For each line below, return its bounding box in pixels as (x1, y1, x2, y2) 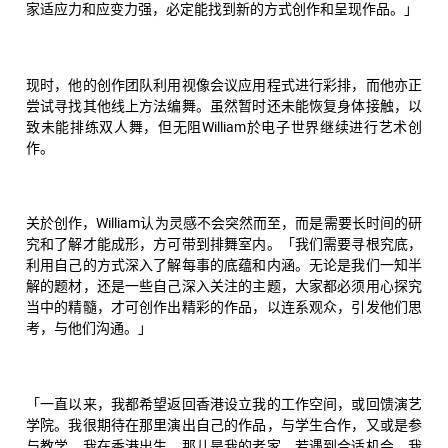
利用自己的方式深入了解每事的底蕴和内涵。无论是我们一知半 (26, 255, 422, 275)
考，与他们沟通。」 (26, 318, 152, 338)
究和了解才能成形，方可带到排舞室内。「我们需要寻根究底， (26, 234, 422, 254)
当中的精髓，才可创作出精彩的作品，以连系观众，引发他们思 (26, 297, 422, 317)
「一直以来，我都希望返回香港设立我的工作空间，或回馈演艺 (26, 393, 422, 413)
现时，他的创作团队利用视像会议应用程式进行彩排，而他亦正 (26, 74, 422, 94)
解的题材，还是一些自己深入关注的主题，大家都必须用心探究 (26, 276, 422, 296)
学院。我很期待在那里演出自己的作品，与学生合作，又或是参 (26, 414, 422, 434)
